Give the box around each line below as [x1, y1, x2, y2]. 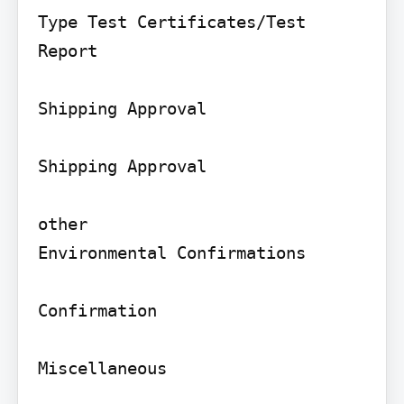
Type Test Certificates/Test [37, 12, 306, 32]
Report [37, 41, 97, 61]
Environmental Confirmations [37, 243, 306, 263]
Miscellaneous [37, 358, 167, 379]
